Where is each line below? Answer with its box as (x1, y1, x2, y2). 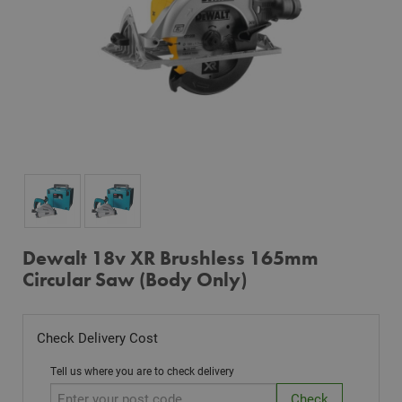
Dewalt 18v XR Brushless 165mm (22, 245, 319, 271)
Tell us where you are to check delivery (50, 363, 234, 378)
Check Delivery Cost (37, 328, 158, 346)
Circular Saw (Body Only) (22, 267, 247, 293)
